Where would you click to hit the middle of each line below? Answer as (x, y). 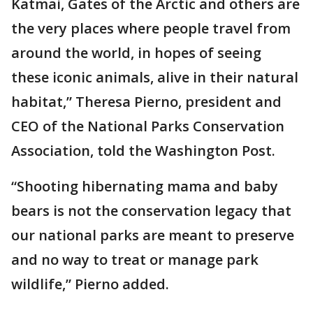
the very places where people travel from (151, 28)
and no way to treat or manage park (135, 259)
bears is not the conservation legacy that (151, 210)
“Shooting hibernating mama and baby (145, 186)
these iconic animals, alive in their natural (155, 77)
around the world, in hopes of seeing (136, 52)
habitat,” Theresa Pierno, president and (146, 101)
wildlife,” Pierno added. (90, 284)
